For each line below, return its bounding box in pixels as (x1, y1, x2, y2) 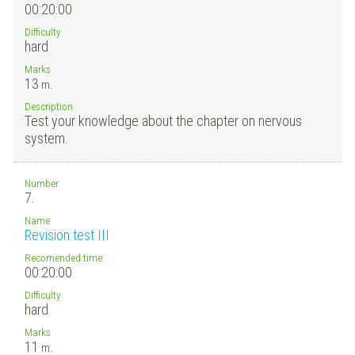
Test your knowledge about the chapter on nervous (25, 112, 302, 129)
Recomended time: (25, 250, 105, 264)
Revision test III (25, 226, 109, 243)
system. (25, 129, 68, 147)
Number (25, 176, 59, 189)
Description (25, 99, 73, 113)
